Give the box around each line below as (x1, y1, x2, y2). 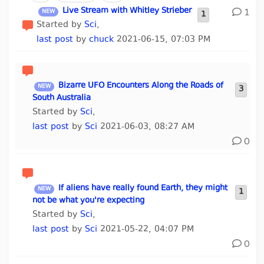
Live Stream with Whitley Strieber (62, 5, 192, 17)
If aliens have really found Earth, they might (58, 183, 227, 194)
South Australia (32, 93, 91, 104)
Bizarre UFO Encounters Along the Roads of (58, 80, 223, 92)
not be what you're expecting (32, 195, 144, 207)
